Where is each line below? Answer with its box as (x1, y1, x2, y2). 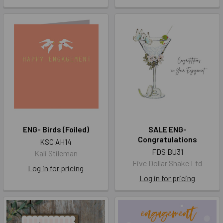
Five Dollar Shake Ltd (132, 158, 202, 168)
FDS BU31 (151, 147, 183, 157)
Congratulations (137, 134, 197, 144)
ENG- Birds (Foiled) (22, 124, 89, 134)
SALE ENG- (148, 124, 187, 134)
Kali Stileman (34, 148, 78, 158)
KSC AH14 (40, 137, 72, 147)
